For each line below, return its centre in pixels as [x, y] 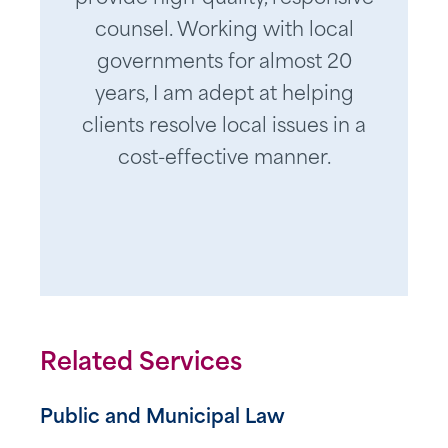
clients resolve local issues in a [224, 127]
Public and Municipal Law [162, 418]
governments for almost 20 [224, 63]
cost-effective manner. [224, 159]
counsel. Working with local [224, 31]
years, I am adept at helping [224, 95]
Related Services [141, 364]
